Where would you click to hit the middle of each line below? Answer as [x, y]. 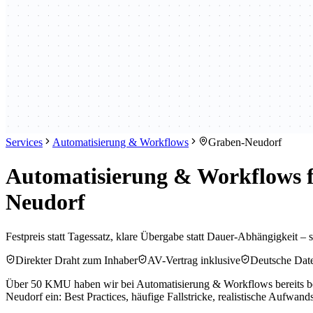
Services [24, 142]
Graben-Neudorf [245, 142]
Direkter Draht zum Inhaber [77, 260]
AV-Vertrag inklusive [194, 260]
